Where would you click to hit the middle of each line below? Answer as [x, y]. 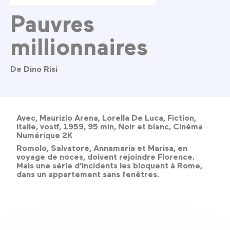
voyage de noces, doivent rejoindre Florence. [106, 157]
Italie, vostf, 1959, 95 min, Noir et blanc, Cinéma [110, 127]
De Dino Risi [34, 69]
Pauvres [52, 23]
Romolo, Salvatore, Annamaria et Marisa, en [102, 148]
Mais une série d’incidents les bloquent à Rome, [109, 166]
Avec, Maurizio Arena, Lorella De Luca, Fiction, [106, 118]
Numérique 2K [45, 135]
